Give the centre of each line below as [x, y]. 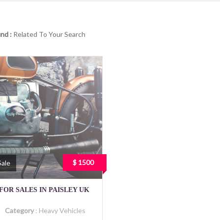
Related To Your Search [49, 34]
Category [20, 210]
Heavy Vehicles [62, 210]
